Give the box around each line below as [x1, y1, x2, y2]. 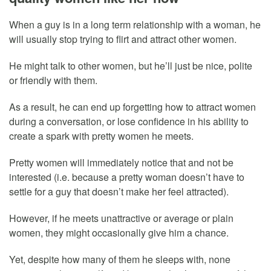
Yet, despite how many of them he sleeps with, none [9, 252, 230, 266]
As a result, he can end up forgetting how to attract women [9, 99, 256, 114]
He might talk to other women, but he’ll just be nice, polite [9, 58, 252, 73]
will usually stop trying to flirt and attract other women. [9, 31, 237, 46]
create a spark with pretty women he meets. [9, 128, 194, 143]
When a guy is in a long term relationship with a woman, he [9, 17, 261, 31]
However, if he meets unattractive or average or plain [9, 211, 233, 225]
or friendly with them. [9, 73, 97, 87]
